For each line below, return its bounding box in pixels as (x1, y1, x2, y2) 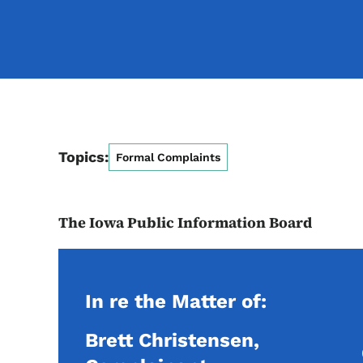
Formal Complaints (116, 151, 220, 164)
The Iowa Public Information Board (58, 212, 312, 233)
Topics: (58, 148, 109, 165)
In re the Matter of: (85, 290, 267, 313)
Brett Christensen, (85, 329, 259, 352)
